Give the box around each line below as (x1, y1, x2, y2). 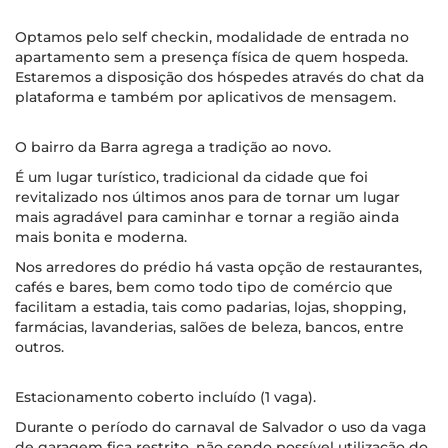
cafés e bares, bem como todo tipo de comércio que (15, 278, 393, 296)
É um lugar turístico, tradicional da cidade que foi (15, 168, 368, 186)
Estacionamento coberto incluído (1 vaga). (15, 388, 316, 406)
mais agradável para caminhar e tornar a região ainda (15, 208, 399, 226)
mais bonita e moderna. (15, 228, 187, 246)
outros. (15, 338, 64, 356)
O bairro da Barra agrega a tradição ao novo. (15, 138, 331, 156)
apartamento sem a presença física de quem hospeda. (15, 48, 408, 66)
